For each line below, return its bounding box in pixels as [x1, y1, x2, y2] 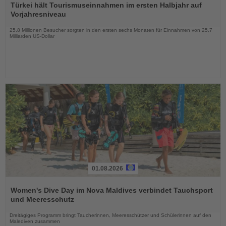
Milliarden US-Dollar [10, 33, 54, 39]
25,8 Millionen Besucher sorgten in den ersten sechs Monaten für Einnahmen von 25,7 [10, 27, 212, 33]
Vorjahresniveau [11, 10, 66, 19]
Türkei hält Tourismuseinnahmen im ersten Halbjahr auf [11, 1, 202, 10]
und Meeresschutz [11, 195, 74, 203]
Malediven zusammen [10, 218, 60, 224]
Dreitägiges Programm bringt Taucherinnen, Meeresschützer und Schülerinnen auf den [10, 212, 211, 218]
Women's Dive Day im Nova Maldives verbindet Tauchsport [11, 186, 213, 194]
